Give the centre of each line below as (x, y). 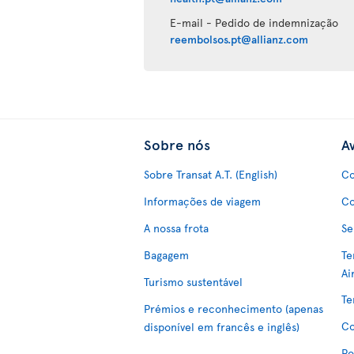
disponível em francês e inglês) (222, 327)
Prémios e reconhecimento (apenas (233, 309)
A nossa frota (176, 228)
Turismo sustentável (193, 282)
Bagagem (166, 255)
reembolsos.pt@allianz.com (239, 39)
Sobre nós (177, 144)
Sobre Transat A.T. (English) (211, 174)
